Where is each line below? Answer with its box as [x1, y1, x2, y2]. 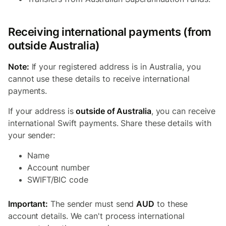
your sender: [8, 130, 55, 140]
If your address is [8, 106, 76, 116]
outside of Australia [76, 106, 151, 116]
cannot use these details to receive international [8, 74, 190, 84]
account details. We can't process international [8, 211, 185, 221]
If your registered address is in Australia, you [29, 62, 201, 72]
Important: [8, 199, 48, 209]
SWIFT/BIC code [27, 175, 88, 185]
